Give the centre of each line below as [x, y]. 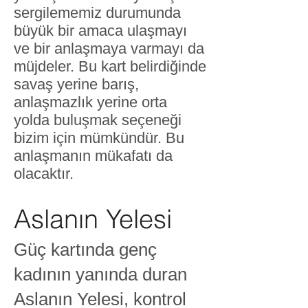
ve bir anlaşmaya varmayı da [109, 48]
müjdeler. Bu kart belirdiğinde [110, 66]
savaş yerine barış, [76, 84]
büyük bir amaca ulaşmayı [100, 31]
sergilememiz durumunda [97, 13]
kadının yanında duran [100, 274]
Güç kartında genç [85, 250]
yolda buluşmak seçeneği [98, 120]
